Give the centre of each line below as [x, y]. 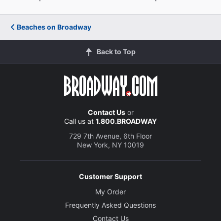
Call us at [80, 121]
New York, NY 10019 [110, 145]
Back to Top [116, 51]
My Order [110, 191]
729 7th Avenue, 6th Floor [110, 136]
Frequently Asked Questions [110, 205]
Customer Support [110, 176]
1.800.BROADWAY [126, 121]
